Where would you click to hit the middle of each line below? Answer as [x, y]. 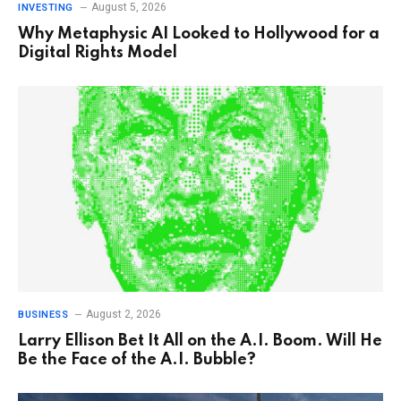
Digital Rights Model [98, 53]
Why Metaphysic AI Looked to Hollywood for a [199, 34]
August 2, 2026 [124, 314]
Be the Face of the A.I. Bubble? [137, 359]
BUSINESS [43, 314]
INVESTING [46, 8]
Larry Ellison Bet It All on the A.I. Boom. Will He [200, 341]
